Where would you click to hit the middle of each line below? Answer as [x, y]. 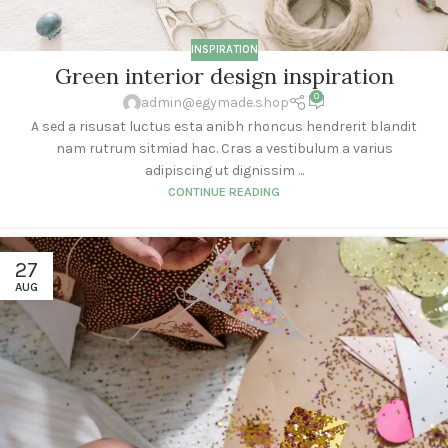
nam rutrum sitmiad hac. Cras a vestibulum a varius [224, 148]
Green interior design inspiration [224, 76]
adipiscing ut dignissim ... [224, 170]
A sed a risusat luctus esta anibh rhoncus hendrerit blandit [224, 126]
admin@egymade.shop [214, 103]
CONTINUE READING [224, 191]
